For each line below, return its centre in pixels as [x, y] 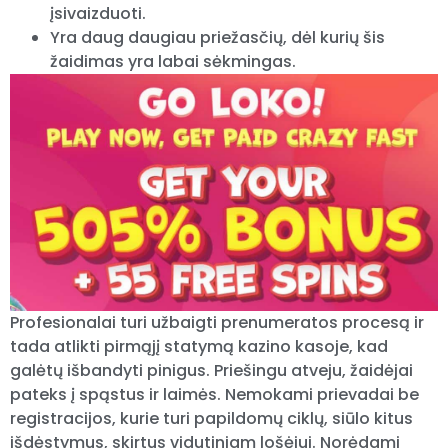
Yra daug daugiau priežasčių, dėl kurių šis [217, 38]
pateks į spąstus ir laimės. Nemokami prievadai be [214, 394]
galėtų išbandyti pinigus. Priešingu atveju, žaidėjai [211, 370]
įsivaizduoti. [98, 14]
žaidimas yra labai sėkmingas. [173, 62]
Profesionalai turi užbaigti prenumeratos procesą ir [217, 322]
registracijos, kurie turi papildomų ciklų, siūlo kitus [211, 418]
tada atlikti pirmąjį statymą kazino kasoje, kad [199, 346]
